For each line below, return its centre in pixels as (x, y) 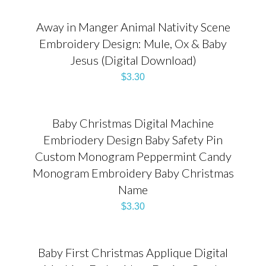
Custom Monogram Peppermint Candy (133, 156)
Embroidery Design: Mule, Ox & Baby (133, 43)
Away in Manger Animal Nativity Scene (133, 26)
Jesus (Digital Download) (133, 60)
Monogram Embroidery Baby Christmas (133, 172)
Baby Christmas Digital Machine (133, 123)
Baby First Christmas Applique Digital (133, 252)
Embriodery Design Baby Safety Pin (133, 139)
